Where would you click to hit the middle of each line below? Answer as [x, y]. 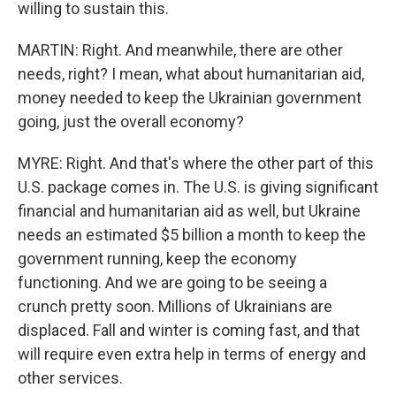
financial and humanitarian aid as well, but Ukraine [189, 211]
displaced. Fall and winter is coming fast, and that [189, 330]
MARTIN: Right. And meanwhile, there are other [180, 50]
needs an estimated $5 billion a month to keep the [192, 235]
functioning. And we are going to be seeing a [172, 282]
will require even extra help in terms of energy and [192, 354]
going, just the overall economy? [131, 122]
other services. [70, 378]
